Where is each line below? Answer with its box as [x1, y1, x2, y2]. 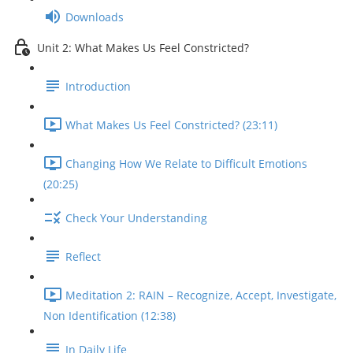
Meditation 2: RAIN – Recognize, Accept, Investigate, [65, 288, 336, 303]
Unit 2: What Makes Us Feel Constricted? [37, 40, 249, 56]
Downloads [65, 9, 124, 25]
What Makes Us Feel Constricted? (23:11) [65, 117, 277, 133]
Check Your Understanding [65, 210, 207, 226]
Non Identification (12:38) [43, 308, 176, 323]
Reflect [65, 249, 101, 265]
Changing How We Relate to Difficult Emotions [65, 156, 307, 172]
